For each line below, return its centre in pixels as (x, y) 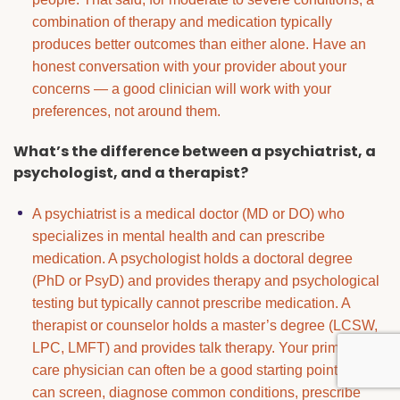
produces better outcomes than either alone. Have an (199, 45)
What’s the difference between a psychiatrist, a (195, 152)
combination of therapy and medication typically (182, 22)
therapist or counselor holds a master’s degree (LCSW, (204, 325)
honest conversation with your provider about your (189, 67)
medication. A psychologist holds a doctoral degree (192, 258)
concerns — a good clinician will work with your (181, 89)
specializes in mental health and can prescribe (178, 236)
